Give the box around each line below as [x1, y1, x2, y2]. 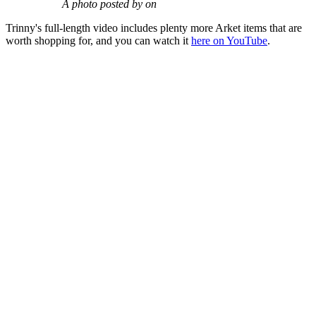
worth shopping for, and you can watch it [6, 35, 191, 47]
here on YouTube [191, 35, 267, 47]
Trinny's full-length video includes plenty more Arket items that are [6, 22, 302, 35]
